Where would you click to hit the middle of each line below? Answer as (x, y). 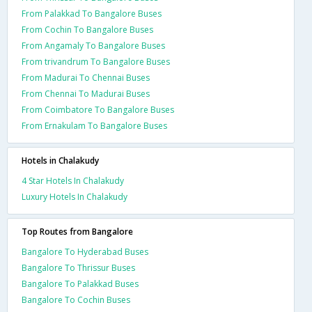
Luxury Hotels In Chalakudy (75, 196)
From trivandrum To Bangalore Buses (96, 61)
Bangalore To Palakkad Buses (80, 283)
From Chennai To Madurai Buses (86, 93)
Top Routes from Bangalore (77, 231)
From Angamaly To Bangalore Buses (93, 45)
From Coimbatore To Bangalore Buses (98, 109)
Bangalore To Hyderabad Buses (85, 251)
